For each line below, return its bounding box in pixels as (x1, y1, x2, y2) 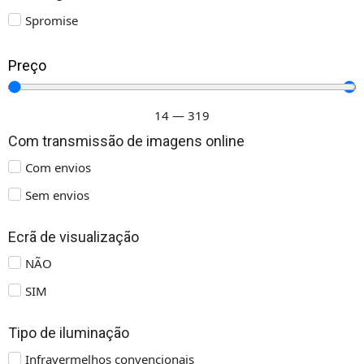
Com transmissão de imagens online (8, 132, 245, 149)
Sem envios (25, 186, 89, 203)
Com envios (25, 158, 91, 175)
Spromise (25, 11, 78, 28)
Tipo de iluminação (8, 323, 129, 341)
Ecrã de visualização (8, 227, 139, 245)
